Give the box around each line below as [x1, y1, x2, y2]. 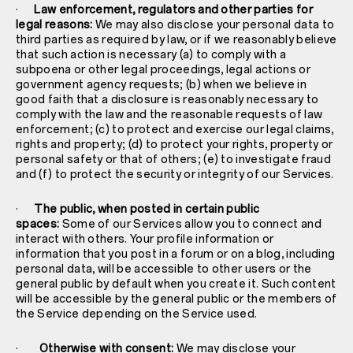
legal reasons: [16, 17, 93, 32]
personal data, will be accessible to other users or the [16, 262, 312, 276]
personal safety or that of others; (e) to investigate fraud [16, 152, 331, 166]
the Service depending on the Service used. [16, 307, 258, 321]
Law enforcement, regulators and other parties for [34, 2, 313, 17]
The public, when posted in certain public [34, 202, 260, 216]
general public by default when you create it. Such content [16, 277, 336, 291]
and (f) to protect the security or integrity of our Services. [16, 167, 334, 181]
